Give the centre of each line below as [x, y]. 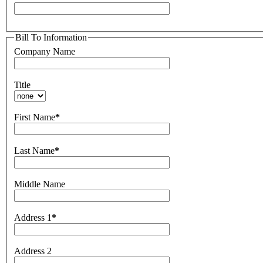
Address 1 [33, 218]
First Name [35, 117]
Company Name [45, 52]
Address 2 [33, 251]
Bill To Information [51, 38]
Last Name [34, 151]
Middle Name [40, 184]
